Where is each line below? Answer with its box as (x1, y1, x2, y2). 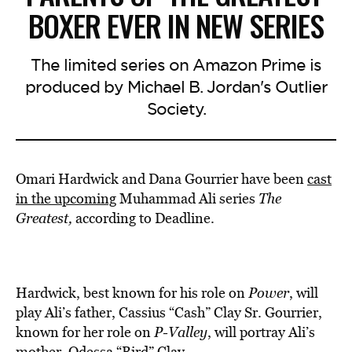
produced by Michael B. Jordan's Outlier (24, 76, 328, 97)
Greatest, (16, 208, 75, 228)
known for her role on (16, 322, 154, 342)
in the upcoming (16, 189, 116, 208)
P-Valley (154, 322, 207, 342)
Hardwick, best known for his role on (16, 283, 248, 302)
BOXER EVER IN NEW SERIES (28, 3, 324, 47)
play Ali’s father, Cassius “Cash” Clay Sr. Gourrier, (16, 302, 322, 322)
